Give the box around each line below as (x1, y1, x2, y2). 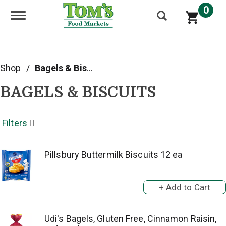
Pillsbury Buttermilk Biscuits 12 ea (44, 149, 183, 160)
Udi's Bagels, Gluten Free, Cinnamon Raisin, (44, 213, 217, 224)
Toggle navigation (18, 10, 88, 21)
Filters (2, 118, 27, 128)
